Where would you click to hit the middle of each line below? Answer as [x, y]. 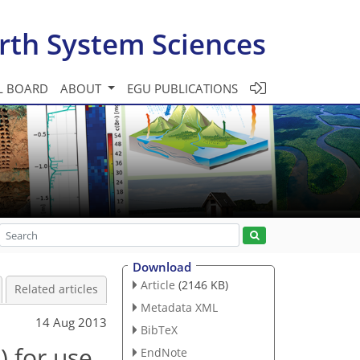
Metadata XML [179, 307]
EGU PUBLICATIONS [182, 88]
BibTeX [159, 329]
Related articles [56, 289]
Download [162, 267]
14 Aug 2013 [71, 322]
